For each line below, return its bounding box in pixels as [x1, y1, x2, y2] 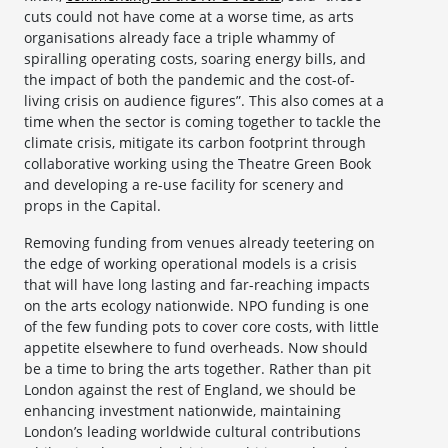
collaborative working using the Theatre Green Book [24, 154, 371, 174]
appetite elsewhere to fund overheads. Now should [24, 338, 368, 358]
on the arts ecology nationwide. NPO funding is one [24, 296, 369, 316]
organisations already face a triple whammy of [24, 28, 335, 48]
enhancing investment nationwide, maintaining [24, 401, 341, 421]
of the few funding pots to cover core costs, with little [24, 317, 379, 337]
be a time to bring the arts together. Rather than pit [24, 359, 371, 379]
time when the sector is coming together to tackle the [24, 112, 381, 132]
